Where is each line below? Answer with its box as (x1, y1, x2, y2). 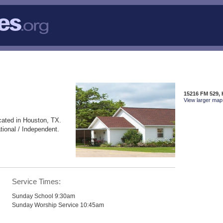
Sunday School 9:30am (12, 192, 76, 199)
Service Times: (12, 177, 61, 186)
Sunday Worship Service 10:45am (12, 201, 105, 208)
